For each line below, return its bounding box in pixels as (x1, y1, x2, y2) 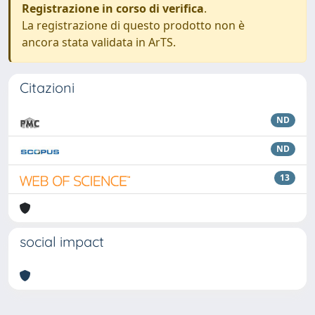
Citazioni (20, 79, 75, 96)
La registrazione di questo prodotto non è (22, 18, 245, 33)
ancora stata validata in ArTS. (22, 34, 176, 50)
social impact (20, 233, 104, 250)
